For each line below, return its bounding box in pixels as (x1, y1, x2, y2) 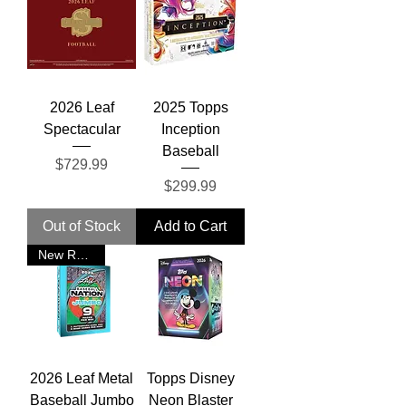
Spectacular (43, 121, 121, 137)
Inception (160, 121, 220, 137)
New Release (76, 246, 89, 262)
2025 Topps (152, 99, 228, 115)
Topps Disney (146, 370, 235, 386)
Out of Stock (43, 217, 121, 234)
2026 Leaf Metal (30, 370, 133, 386)
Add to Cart (154, 217, 227, 234)
